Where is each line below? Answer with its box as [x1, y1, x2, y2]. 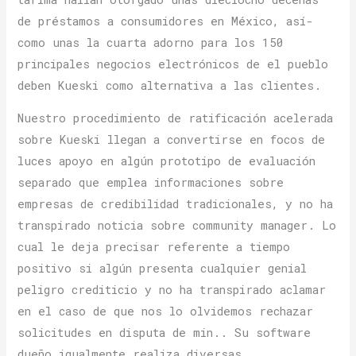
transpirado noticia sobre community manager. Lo [17, 218, 337, 234]
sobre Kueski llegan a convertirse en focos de [17, 132, 326, 148]
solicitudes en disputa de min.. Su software [17, 325, 311, 341]
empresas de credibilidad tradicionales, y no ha [17, 196, 334, 212]
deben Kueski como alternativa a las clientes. [17, 77, 322, 93]
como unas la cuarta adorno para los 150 [17, 34, 284, 50]
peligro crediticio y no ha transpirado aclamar [17, 282, 327, 298]
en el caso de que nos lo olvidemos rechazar [17, 304, 314, 319]
